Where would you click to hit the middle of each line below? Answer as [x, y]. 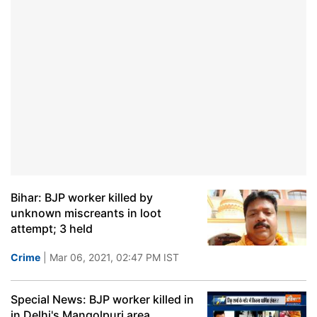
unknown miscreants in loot [86, 213]
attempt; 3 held [52, 229]
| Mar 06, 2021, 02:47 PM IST [110, 257]
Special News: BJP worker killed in [102, 299]
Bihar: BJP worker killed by [82, 197]
